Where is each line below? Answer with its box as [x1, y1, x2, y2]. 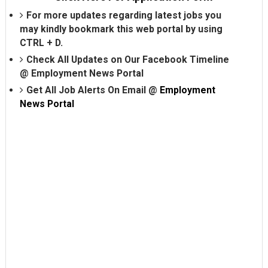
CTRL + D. [19, 36, 63, 48]
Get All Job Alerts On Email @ [26, 84, 160, 96]
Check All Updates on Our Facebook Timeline [26, 53, 229, 65]
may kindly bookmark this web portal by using [19, 23, 223, 35]
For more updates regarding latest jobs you [26, 9, 221, 21]
